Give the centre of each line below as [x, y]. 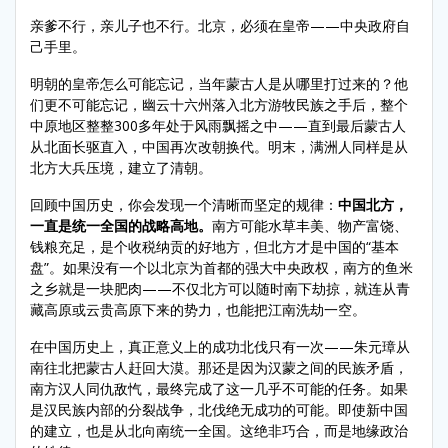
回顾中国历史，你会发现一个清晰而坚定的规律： [184, 204]
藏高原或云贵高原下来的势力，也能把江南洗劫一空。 [198, 309]
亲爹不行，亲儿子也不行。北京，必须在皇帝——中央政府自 [220, 25]
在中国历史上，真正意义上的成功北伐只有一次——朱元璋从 [220, 346]
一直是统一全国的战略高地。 [121, 225]
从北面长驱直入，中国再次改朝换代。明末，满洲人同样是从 [219, 146]
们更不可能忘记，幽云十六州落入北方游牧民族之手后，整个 [219, 104]
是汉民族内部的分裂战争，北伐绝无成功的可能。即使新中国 [219, 409]
